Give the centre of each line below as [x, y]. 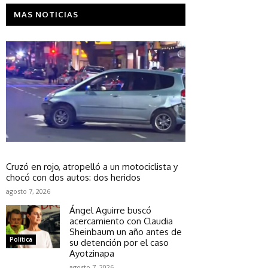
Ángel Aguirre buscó [110, 210]
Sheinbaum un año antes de [126, 232]
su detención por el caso [119, 242]
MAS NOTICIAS [46, 14]
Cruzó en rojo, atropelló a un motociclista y [92, 166]
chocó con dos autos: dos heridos [73, 177]
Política [21, 239]
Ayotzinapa [92, 253]
